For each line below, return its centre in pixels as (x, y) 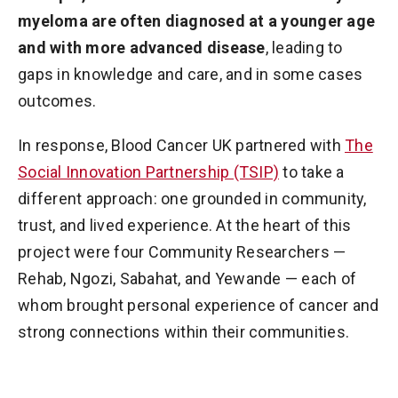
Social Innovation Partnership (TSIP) (148, 172)
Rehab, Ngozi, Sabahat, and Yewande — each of (187, 279)
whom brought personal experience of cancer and (199, 306)
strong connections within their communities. (183, 332)
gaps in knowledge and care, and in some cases (191, 75)
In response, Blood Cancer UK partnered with (181, 146)
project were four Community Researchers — (182, 252)
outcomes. (57, 101)
